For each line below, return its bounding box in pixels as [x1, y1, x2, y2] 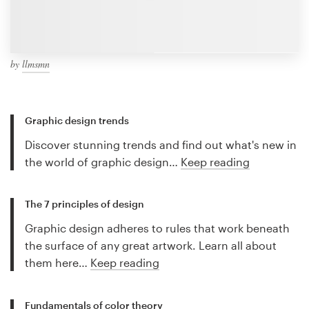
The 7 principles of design [25, 198, 144, 210]
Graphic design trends [25, 114, 129, 126]
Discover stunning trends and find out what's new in [25, 137, 297, 151]
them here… [25, 256, 90, 270]
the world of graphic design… [25, 154, 181, 168]
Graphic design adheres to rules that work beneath [25, 221, 290, 235]
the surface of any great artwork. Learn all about [25, 239, 277, 252]
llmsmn [22, 57, 50, 70]
